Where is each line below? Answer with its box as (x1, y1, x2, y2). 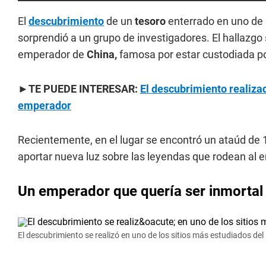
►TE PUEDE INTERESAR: (18, 83, 140, 95)
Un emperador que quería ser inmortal (18, 183, 263, 199)
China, (87, 48, 117, 61)
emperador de (18, 48, 87, 61)
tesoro (135, 15, 166, 27)
